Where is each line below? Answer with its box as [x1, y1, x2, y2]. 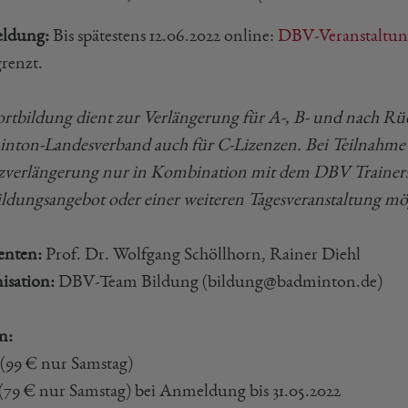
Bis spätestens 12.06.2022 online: [49, 25, 278, 45]
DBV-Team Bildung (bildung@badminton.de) [55, 271, 382, 291]
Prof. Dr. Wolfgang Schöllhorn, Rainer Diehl [46, 244, 361, 263]
